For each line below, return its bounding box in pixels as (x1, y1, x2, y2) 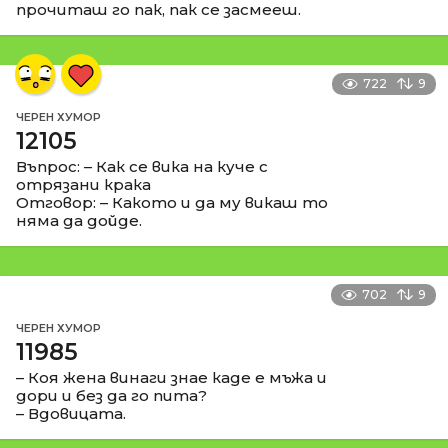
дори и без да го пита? (16, 385, 207, 405)
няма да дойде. (16, 210, 142, 230)
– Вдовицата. (16, 403, 126, 423)
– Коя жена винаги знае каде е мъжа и (16, 367, 327, 387)
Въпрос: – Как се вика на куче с (16, 156, 268, 176)
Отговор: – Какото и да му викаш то (16, 192, 328, 212)
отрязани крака (16, 174, 151, 194)
